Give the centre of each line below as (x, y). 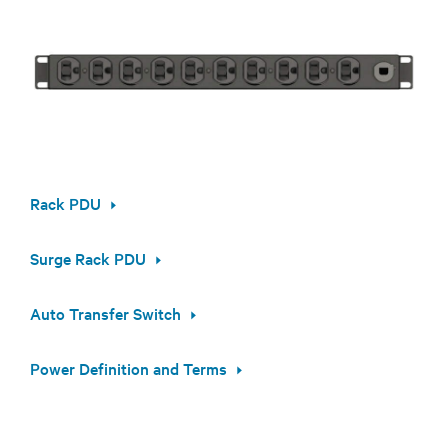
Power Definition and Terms (128, 367)
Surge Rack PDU (88, 257)
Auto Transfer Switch (105, 312)
